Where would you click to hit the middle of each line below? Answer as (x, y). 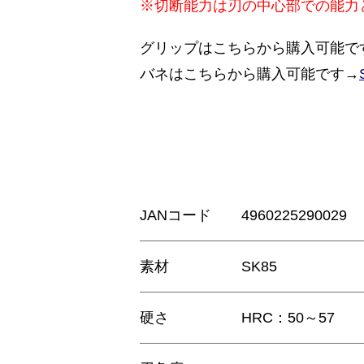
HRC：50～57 (288, 318)
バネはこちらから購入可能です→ (249, 74)
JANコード (175, 216)
